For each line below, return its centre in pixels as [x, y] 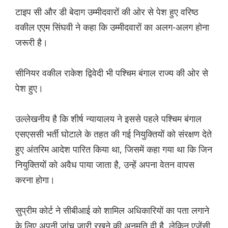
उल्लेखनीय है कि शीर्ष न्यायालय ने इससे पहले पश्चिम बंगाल [108, 119]
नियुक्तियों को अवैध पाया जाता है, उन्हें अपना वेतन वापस [105, 165]
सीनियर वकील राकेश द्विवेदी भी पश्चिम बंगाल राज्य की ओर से [112, 73]
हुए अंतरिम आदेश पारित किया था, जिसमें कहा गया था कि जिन [114, 149]
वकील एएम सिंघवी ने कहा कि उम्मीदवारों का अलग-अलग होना [112, 27]
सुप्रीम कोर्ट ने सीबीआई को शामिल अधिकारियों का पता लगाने [112, 210]
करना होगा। [35, 180]
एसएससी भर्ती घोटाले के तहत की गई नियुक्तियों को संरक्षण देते [113, 134]
